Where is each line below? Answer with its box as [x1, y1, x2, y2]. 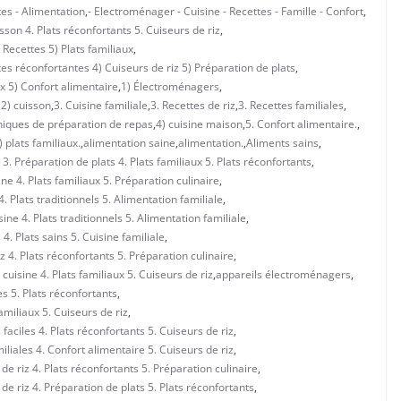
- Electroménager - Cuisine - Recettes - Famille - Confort [88, 3, 363, 19]
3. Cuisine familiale [54, 97, 148, 113]
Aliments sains [246, 134, 319, 150]
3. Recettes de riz [150, 97, 235, 113]
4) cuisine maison [156, 115, 243, 132]
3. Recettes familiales [238, 97, 344, 113]
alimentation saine [83, 134, 175, 150]
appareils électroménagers [216, 266, 351, 282]
